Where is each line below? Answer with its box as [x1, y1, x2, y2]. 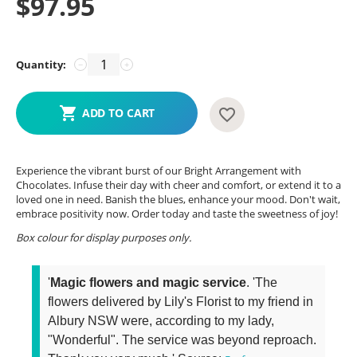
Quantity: [16, 57, 66, 72]
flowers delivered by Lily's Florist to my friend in [48, 294, 313, 308]
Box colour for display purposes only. [16, 229, 191, 245]
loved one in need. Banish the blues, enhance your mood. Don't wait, [16, 191, 340, 206]
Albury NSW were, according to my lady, [48, 313, 274, 328]
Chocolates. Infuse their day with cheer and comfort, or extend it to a [16, 177, 341, 192]
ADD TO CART [81, 104, 155, 120]
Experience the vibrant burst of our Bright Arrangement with [16, 163, 301, 178]
